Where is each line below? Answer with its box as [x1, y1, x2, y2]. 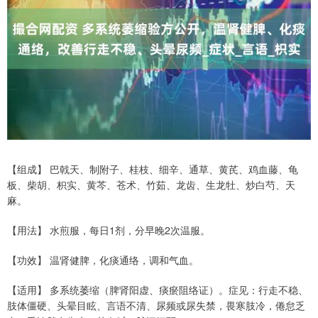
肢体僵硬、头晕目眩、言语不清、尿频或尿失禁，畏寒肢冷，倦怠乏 [7, 298, 305, 313]
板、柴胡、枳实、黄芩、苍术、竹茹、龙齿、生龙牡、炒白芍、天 [7, 177, 295, 192]
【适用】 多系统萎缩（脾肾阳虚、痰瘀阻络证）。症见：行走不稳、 [7, 283, 308, 297]
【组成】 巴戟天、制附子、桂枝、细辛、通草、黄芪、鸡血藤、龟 [7, 162, 298, 177]
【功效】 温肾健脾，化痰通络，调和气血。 [7, 253, 199, 268]
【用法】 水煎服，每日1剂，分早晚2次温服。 [7, 223, 210, 238]
